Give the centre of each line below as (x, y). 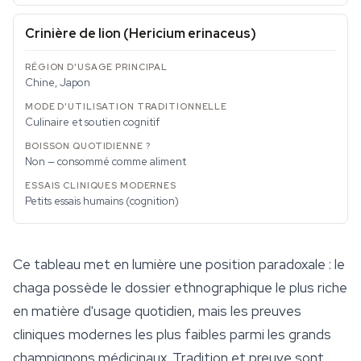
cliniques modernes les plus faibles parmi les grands (172, 335)
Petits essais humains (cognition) (102, 201)
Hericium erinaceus (190, 34)
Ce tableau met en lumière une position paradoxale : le (179, 265)
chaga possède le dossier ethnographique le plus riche (180, 288)
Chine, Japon (58, 83)
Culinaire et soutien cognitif (92, 122)
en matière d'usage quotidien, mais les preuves (157, 311)
